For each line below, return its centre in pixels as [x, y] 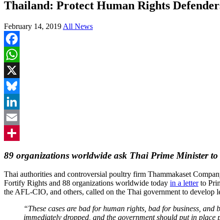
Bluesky [17, 101]
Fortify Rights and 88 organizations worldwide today [87, 183]
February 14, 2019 [33, 26]
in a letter [184, 183]
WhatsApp [21, 70]
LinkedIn [18, 117]
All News [78, 26]
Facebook [19, 54]
